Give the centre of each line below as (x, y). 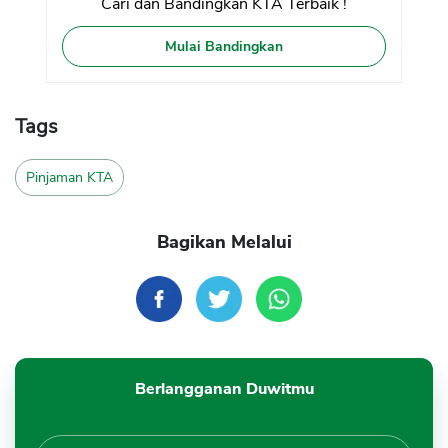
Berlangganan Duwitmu (224, 389)
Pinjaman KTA (69, 178)
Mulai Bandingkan (223, 47)
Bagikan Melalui (224, 242)
